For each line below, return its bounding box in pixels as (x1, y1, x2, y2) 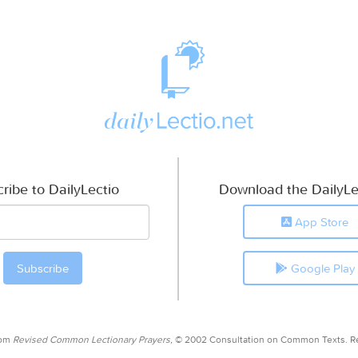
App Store (292, 213, 348, 229)
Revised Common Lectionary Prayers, (13, 332, 173, 345)
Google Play (287, 260, 355, 276)
